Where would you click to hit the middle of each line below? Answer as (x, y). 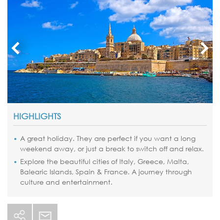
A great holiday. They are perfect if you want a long (108, 138)
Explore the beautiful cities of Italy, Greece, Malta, (105, 162)
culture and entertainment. (66, 182)
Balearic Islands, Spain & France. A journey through (106, 172)
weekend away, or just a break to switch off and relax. (112, 149)
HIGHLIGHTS (37, 116)
